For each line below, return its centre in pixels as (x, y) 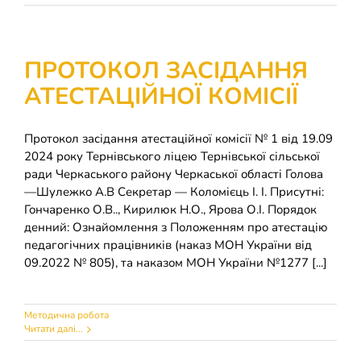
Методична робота (66, 315)
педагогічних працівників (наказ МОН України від (168, 245)
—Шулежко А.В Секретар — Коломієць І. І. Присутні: (174, 192)
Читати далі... (54, 329)
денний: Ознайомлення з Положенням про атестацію (176, 227)
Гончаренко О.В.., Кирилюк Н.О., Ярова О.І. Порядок (170, 210)
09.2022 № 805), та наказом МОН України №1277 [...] (176, 263)
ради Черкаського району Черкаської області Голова (174, 174)
